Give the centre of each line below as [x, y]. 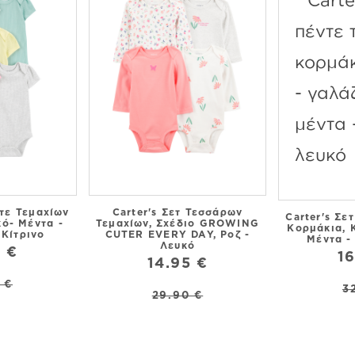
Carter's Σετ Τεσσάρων [177, 212]
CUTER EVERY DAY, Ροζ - [177, 234]
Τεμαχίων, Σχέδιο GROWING [177, 223]
